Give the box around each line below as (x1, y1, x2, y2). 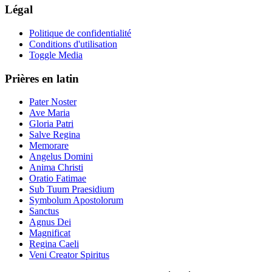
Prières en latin (5, 72, 79, 85)
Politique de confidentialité (29, 27, 131, 38)
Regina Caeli (29, 239, 79, 250)
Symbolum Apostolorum (29, 195, 123, 206)
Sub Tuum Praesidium (29, 184, 114, 195)
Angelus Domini (29, 151, 93, 162)
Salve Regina (29, 129, 80, 140)
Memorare (29, 140, 69, 151)
